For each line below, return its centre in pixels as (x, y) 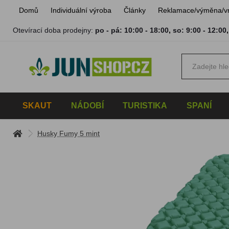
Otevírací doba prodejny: (54, 30)
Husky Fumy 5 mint (69, 133)
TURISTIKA (145, 106)
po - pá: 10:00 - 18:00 (132, 30)
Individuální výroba (81, 10)
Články (135, 10)
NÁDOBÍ (87, 106)
